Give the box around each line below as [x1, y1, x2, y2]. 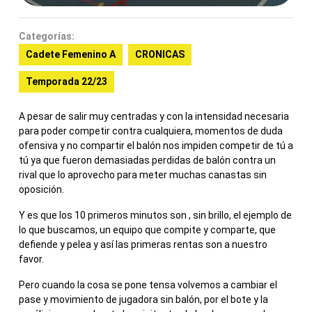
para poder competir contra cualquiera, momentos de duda [19, 125, 283, 136]
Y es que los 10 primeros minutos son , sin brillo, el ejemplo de [19, 209, 292, 221]
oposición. [19, 183, 64, 195]
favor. [19, 253, 44, 265]
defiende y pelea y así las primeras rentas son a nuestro [19, 238, 267, 250]
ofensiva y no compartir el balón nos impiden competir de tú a [19, 139, 293, 151]
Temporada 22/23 [26, 75, 107, 87]
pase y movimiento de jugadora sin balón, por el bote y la [19, 293, 268, 305]
